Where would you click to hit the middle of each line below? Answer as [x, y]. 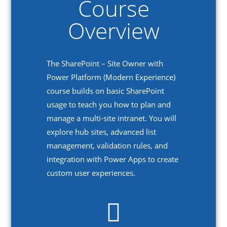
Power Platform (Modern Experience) [111, 77]
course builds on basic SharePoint [106, 91]
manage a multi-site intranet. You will [112, 118]
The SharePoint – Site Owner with [105, 64]
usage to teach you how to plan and [109, 105]
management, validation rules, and [107, 146]
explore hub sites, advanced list [102, 132]
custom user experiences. [91, 173]
